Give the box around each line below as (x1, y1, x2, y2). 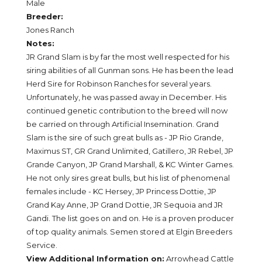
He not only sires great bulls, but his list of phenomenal (26, 173, 230, 183)
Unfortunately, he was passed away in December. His (26, 92, 226, 102)
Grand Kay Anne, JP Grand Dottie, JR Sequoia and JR (26, 200, 223, 210)
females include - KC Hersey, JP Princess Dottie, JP (26, 187, 216, 196)
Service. (26, 240, 57, 250)
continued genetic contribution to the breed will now (26, 106, 227, 116)
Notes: (26, 39, 54, 49)
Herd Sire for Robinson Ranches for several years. (26, 79, 212, 89)
